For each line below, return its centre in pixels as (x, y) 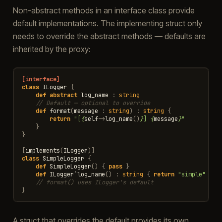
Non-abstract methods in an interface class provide (104, 10)
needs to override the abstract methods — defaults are (109, 36)
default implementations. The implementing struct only (107, 23)
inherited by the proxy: (52, 49)
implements (42, 150)
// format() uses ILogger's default (94, 182)
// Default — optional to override (93, 103)
